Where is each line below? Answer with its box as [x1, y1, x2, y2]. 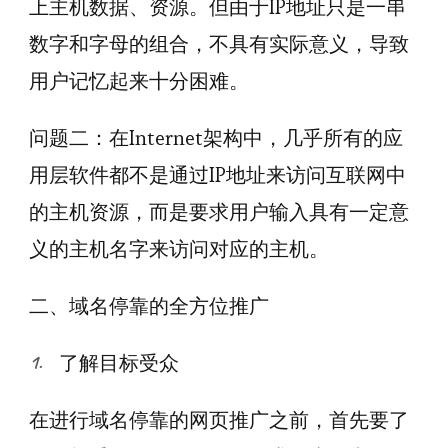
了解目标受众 [59, 350, 179, 376]
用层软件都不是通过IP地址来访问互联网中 [29, 162, 406, 188]
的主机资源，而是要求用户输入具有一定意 [29, 199, 409, 225]
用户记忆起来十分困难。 [29, 68, 249, 94]
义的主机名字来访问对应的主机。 [29, 236, 329, 262]
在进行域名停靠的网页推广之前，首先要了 [29, 407, 409, 433]
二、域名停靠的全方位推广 [29, 293, 269, 319]
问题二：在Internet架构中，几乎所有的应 [29, 125, 403, 151]
